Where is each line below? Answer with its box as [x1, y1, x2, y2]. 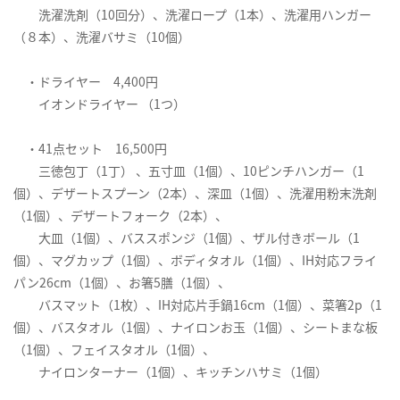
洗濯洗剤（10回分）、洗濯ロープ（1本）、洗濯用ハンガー [13, 5, 371, 24]
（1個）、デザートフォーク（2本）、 [13, 206, 228, 225]
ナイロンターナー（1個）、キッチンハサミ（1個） [13, 362, 328, 381]
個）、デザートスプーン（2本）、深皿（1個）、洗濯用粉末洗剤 [13, 184, 377, 203]
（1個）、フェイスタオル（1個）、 [13, 340, 215, 359]
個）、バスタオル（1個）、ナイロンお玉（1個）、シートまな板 [13, 318, 378, 337]
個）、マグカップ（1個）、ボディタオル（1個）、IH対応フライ [13, 251, 377, 270]
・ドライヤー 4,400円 [13, 72, 158, 91]
